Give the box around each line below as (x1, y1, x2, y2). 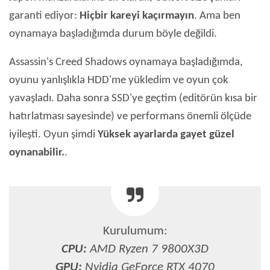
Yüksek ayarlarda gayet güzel (98, 129, 234, 141)
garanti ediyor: (9, 10, 80, 22)
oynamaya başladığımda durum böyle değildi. (9, 28, 217, 40)
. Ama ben (194, 10, 240, 22)
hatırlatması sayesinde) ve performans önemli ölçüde (9, 111, 251, 123)
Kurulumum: (102, 225, 168, 238)
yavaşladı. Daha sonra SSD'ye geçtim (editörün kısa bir (9, 93, 257, 105)
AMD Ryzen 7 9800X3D (87, 243, 209, 256)
